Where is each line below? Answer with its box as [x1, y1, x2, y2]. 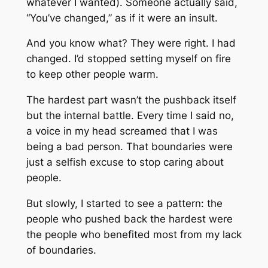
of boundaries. [26, 243, 96, 256]
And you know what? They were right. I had [26, 37, 236, 50]
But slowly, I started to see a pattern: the [26, 197, 223, 209]
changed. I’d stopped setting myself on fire [26, 53, 231, 65]
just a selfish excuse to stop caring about [26, 156, 224, 169]
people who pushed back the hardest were [26, 212, 233, 225]
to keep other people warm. [26, 68, 159, 81]
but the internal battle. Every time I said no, [26, 109, 234, 122]
